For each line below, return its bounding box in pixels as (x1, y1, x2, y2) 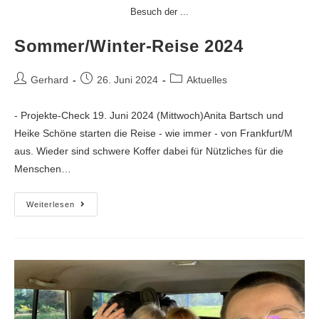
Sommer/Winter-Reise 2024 (14, 36, 244, 56)
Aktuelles (187, 73, 227, 85)
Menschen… (14, 162, 71, 174)
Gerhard (31, 73, 68, 85)
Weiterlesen (26, 199, 75, 209)
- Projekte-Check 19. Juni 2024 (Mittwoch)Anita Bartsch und (14, 109, 283, 121)
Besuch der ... (130, 6, 189, 17)
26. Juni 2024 (97, 73, 158, 85)
